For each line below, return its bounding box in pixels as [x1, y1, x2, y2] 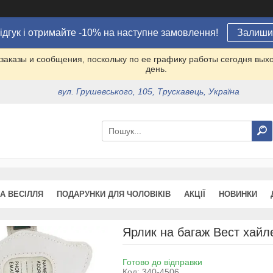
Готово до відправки [122, 257, 202, 267]
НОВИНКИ [219, 189, 257, 199]
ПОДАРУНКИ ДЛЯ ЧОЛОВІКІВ [57, 189, 171, 199]
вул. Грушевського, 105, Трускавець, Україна [58, 87, 240, 97]
